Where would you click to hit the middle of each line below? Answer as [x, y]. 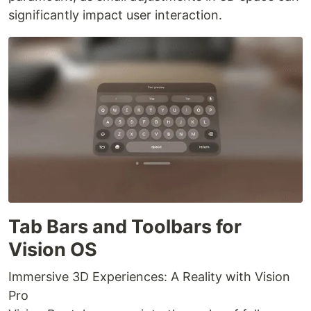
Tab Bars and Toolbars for [125, 226]
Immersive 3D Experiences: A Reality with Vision [149, 276]
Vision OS [53, 249]
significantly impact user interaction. [115, 15]
